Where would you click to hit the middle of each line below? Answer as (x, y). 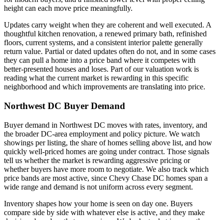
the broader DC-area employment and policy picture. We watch (102, 134)
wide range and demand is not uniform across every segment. (98, 187)
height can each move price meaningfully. (68, 8)
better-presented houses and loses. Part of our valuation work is (101, 69)
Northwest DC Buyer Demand (65, 106)
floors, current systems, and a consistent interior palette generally (103, 43)
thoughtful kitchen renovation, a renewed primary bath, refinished (105, 34)
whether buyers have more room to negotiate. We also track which (106, 169)
